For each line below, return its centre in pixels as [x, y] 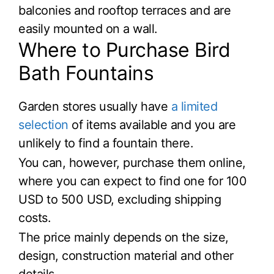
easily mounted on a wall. [88, 28]
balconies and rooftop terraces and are [124, 10]
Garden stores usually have [95, 107]
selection [43, 125]
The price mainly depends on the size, [124, 237]
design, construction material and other [126, 255]
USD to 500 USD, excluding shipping [120, 200]
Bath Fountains [86, 73]
